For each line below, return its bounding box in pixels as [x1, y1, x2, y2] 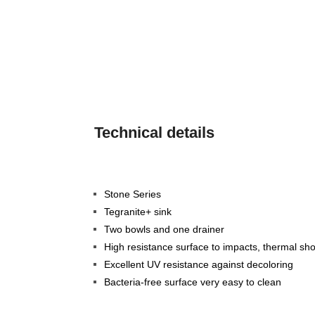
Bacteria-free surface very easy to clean [104, 276, 282, 288]
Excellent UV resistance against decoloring [104, 258, 294, 270]
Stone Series [104, 188, 162, 200]
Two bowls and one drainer [104, 223, 225, 235]
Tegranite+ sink [104, 205, 172, 217]
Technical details [94, 123, 215, 141]
